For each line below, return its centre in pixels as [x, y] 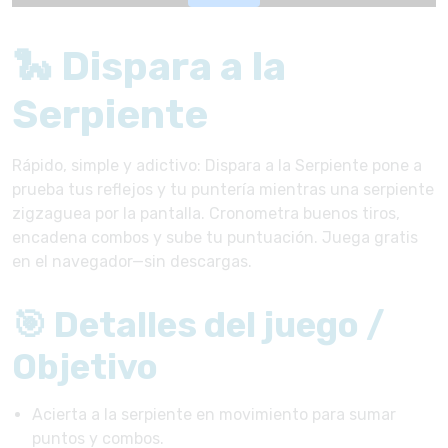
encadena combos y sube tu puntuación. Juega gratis [215, 237]
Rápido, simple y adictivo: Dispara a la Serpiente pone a [217, 165]
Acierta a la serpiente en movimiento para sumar [214, 414]
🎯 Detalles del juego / [198, 324]
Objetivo [85, 366]
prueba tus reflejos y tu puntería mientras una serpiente [223, 189]
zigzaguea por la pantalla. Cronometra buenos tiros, [206, 213]
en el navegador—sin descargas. [132, 261]
